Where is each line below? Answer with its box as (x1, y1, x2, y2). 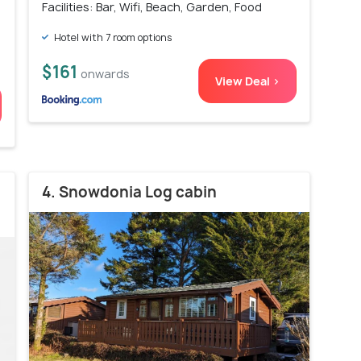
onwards (81, 65, 130, 81)
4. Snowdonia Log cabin (42, 181, 217, 202)
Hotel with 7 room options (52, 30, 172, 44)
